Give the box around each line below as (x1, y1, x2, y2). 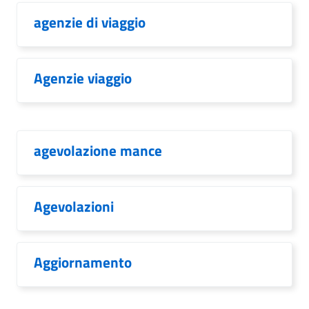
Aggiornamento (34, 251, 132, 273)
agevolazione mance (34, 139, 162, 161)
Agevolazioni (34, 195, 114, 217)
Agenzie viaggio (34, 67, 132, 89)
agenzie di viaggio (34, 11, 146, 33)
